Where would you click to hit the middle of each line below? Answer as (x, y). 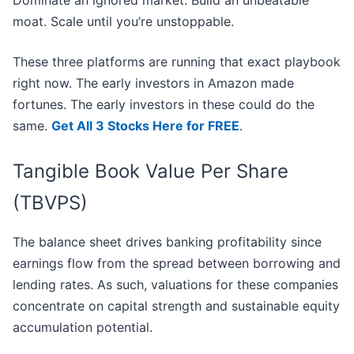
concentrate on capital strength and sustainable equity (176, 306)
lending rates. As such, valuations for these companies (175, 285)
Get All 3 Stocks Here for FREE (145, 126)
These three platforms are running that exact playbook (177, 62)
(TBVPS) (50, 203)
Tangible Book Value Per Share (151, 171)
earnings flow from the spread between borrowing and (177, 264)
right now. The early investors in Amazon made (153, 83)
